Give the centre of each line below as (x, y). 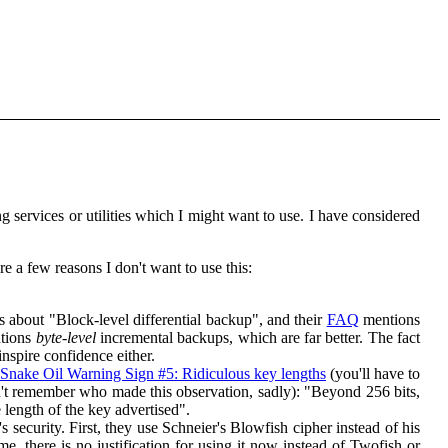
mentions (389, 319)
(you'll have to (373, 373)
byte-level (65, 337)
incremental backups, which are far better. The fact (258, 337)
